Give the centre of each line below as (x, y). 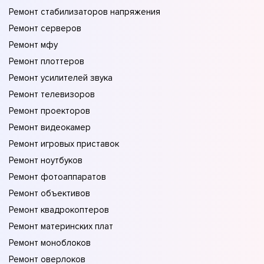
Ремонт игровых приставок (64, 144)
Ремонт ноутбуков (46, 161)
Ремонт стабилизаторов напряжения (85, 12)
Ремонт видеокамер (50, 128)
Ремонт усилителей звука (61, 78)
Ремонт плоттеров (47, 62)
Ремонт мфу (33, 45)
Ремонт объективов (49, 194)
